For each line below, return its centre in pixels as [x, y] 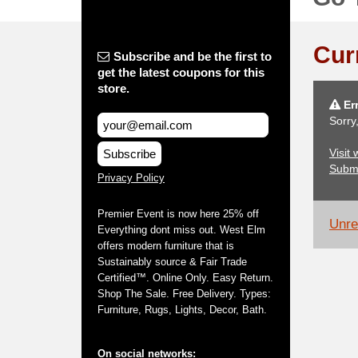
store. [113, 88]
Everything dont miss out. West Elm [181, 230]
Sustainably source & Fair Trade [172, 262]
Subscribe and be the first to [193, 56]
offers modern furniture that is [166, 246]
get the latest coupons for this [181, 72]
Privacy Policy [131, 178]
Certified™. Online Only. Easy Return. [185, 278]
